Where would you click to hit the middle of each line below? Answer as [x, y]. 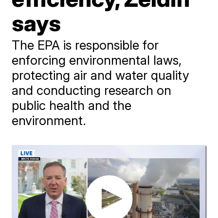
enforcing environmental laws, [97, 60]
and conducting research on [92, 90]
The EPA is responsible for [85, 45]
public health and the [72, 105]
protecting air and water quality [101, 75]
